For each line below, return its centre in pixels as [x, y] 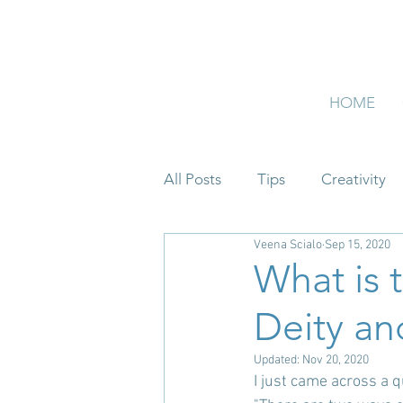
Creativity [354, 179]
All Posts [193, 179]
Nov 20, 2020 [336, 360]
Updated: [278, 360]
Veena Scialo [288, 245]
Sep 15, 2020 [358, 245]
